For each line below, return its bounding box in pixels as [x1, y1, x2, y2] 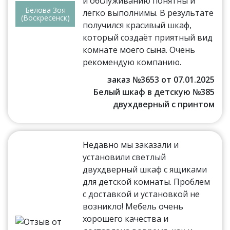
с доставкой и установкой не [83, 188, 200, 200]
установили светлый [83, 151, 166, 163]
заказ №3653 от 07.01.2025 [107, 73, 215, 85]
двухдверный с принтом [112, 98, 215, 110]
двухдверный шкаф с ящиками [83, 163, 207, 175]
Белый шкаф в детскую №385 [93, 86, 215, 98]
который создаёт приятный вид [83, 31, 213, 43]
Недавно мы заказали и [83, 139, 179, 150]
